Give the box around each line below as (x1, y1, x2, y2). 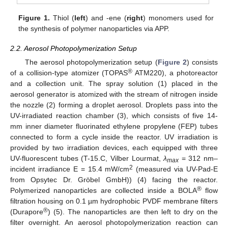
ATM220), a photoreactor (132, 68, 218, 77)
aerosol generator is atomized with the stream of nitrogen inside (10, 90, 218, 98)
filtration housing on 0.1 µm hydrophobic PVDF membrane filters (10, 196, 218, 205)
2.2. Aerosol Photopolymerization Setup (10, 44, 137, 52)
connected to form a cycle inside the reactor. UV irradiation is (10, 132, 218, 141)
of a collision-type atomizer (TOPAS (10, 68, 128, 77)
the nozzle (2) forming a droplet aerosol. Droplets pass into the (10, 100, 218, 109)
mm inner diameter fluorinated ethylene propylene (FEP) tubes (10, 122, 218, 130)
